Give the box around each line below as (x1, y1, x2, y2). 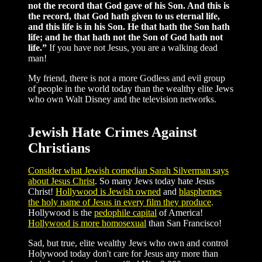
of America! (157, 208, 203, 218)
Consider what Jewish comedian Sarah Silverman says (28, 166, 229, 176)
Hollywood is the (28, 208, 94, 218)
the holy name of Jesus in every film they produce (28, 197, 211, 208)
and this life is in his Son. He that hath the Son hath (28, 22, 230, 32)
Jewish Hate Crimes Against (28, 125, 197, 140)
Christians (28, 140, 90, 156)
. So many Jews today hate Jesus (95, 176, 215, 187)
